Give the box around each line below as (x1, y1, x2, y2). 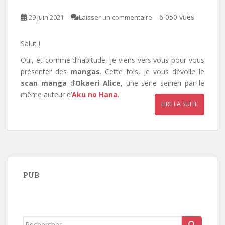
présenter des (21, 66, 70, 76)
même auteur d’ (21, 89, 72, 99)
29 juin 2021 (29, 12, 64, 22)
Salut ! (21, 38, 40, 48)
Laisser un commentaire (79, 12, 152, 22)
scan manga (21, 78, 67, 88)
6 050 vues (157, 12, 194, 22)
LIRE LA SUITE (161, 99, 198, 108)
